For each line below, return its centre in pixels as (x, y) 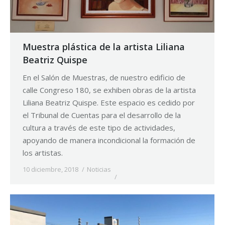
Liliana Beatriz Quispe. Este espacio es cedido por (109, 103)
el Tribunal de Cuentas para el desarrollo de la (102, 115)
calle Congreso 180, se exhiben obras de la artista (109, 90)
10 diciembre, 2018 (50, 170)
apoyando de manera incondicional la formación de (109, 140)
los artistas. (43, 153)
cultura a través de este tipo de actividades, (99, 128)
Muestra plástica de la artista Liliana (104, 47)
